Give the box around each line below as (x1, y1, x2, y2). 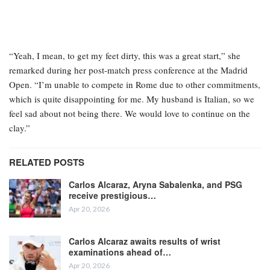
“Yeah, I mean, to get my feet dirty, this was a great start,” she (9, 49, 240, 62)
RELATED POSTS (9, 155, 84, 169)
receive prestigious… (69, 189, 156, 202)
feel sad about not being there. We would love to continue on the (9, 107, 250, 120)
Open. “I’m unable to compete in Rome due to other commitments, (9, 78, 260, 91)
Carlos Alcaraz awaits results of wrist (69, 235, 221, 248)
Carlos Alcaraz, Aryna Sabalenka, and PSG (69, 178, 242, 191)
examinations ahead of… (69, 246, 171, 259)
